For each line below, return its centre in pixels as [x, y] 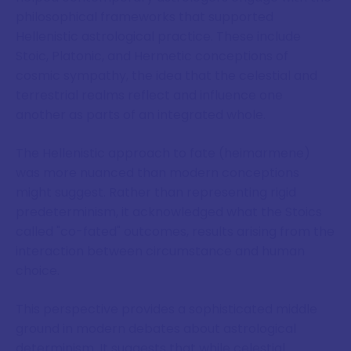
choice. [38, 270]
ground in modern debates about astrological [156, 328]
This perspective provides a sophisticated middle [166, 309]
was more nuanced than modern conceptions [157, 172]
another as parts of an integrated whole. [141, 114]
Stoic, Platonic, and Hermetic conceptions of [152, 56]
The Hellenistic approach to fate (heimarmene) [163, 153]
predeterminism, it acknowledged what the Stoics [169, 212]
